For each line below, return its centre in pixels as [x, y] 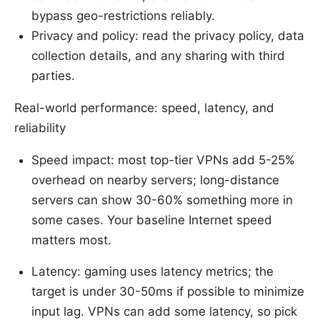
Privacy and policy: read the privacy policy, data [168, 36]
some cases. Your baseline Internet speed [152, 220]
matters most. [71, 240]
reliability [40, 128]
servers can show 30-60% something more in [162, 200]
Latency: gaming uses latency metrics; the [152, 272]
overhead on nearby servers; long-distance [155, 180]
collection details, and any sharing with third [158, 56]
